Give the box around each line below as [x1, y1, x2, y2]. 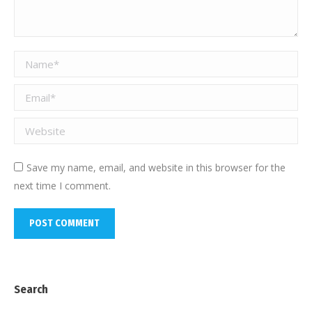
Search [14, 283, 48, 297]
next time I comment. [14, 179, 111, 193]
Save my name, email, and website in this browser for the [26, 161, 286, 175]
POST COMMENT [29, 217, 100, 230]
